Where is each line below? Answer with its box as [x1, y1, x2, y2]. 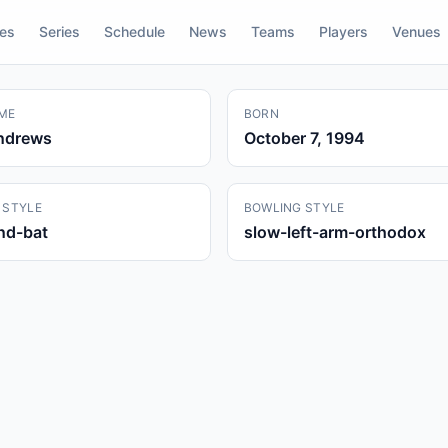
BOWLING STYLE [243, 200, 345, 215]
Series [39, 23, 80, 40]
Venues [392, 23, 441, 40]
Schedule [104, 23, 165, 40]
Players [319, 23, 368, 40]
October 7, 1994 [243, 128, 365, 148]
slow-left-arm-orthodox [243, 222, 426, 242]
